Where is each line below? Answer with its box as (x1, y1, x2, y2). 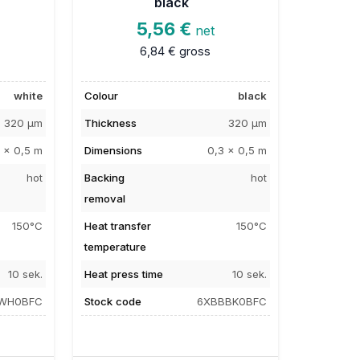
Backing (84, 170, 125, 184)
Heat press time (84, 267, 163, 280)
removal (84, 191, 125, 205)
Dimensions (84, 143, 142, 157)
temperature (84, 239, 146, 253)
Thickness (84, 116, 137, 129)
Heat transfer (84, 219, 151, 232)
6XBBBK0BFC (196, 294, 267, 308)
